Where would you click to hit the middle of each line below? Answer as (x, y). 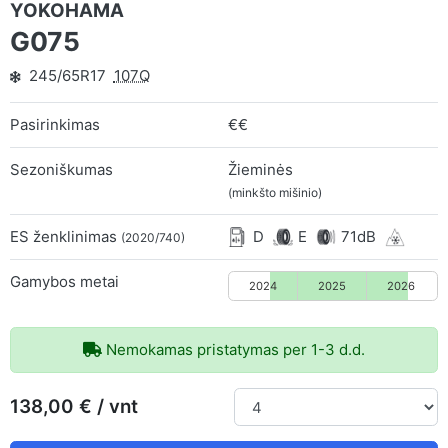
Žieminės (261, 169)
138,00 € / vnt (74, 406)
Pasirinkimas (55, 124)
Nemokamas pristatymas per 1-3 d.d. (233, 349)
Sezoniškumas (61, 169)
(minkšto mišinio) (275, 192)
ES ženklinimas (65, 236)
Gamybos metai (64, 281)
